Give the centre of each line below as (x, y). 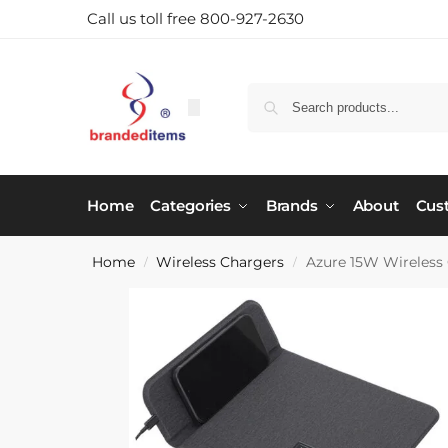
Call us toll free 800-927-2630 (195, 18)
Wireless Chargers (220, 262)
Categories (191, 205)
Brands (292, 205)
